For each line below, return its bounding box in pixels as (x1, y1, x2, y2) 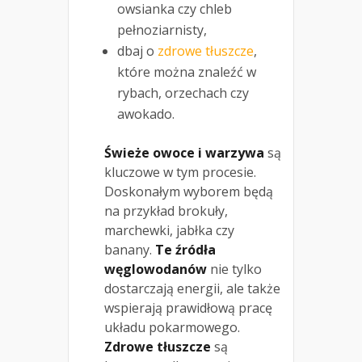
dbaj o (117, 42, 158, 61)
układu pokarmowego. (104, 318, 240, 337)
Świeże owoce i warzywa (104, 144, 264, 162)
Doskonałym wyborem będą (104, 183, 273, 201)
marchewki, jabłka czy (104, 221, 234, 240)
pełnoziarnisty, (117, 21, 207, 40)
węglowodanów (104, 260, 207, 279)
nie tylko (207, 260, 262, 279)
